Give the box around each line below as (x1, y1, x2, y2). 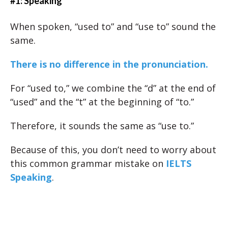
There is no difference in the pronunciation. (10, 58, 208, 70)
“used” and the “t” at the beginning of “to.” (10, 96, 194, 108)
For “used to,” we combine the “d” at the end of (10, 82, 216, 94)
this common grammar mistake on (10, 157, 166, 169)
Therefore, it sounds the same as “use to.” (10, 120, 194, 132)
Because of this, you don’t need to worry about (10, 144, 216, 156)
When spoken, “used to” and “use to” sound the (10, 20, 216, 33)
